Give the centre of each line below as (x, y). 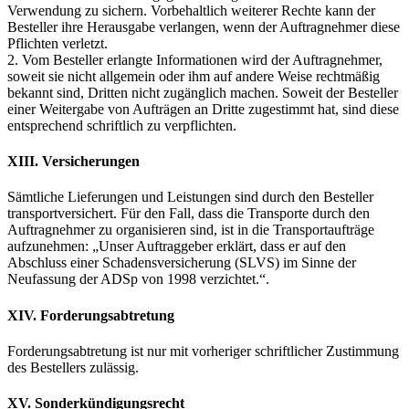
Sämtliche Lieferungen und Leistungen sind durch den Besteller (190, 197)
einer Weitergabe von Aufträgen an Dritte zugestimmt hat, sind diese (203, 109)
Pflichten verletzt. (58, 43)
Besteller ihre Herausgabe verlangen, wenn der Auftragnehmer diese (204, 26)
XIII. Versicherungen (73, 162)
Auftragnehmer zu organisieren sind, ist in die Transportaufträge (191, 230)
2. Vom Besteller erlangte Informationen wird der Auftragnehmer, (195, 59)
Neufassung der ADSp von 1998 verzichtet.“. (138, 279)
